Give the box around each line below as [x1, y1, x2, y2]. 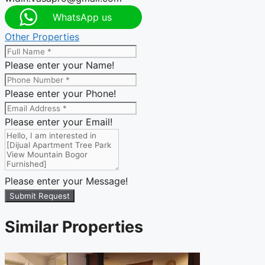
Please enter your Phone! [5, 87, 116, 99]
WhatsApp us [53, 11, 112, 23]
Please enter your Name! [5, 59, 114, 71]
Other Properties [5, 30, 79, 43]
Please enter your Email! [5, 115, 112, 128]
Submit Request [9, 190, 70, 201]
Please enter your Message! [5, 174, 128, 187]
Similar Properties [5, 217, 143, 237]
